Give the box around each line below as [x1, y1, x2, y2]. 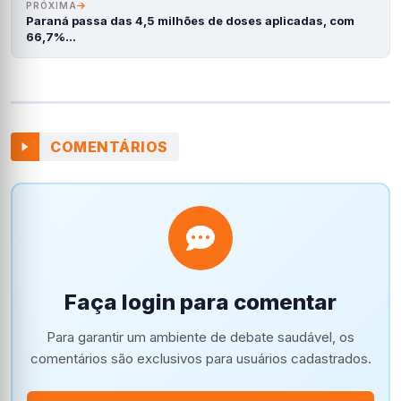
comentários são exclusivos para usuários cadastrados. [30, 350, 371, 367]
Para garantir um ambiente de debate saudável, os [47, 328, 354, 346]
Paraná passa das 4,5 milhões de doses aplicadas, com [26, 13, 354, 28]
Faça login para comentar [64, 289, 337, 315]
